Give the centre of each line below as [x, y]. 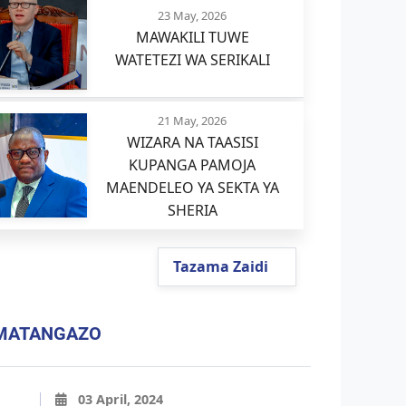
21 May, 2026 [193, 121]
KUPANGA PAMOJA [193, 165]
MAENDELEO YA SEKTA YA [192, 188]
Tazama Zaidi [222, 267]
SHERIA [192, 211]
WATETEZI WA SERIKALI [192, 60]
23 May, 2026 [193, 16]
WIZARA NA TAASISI [192, 143]
